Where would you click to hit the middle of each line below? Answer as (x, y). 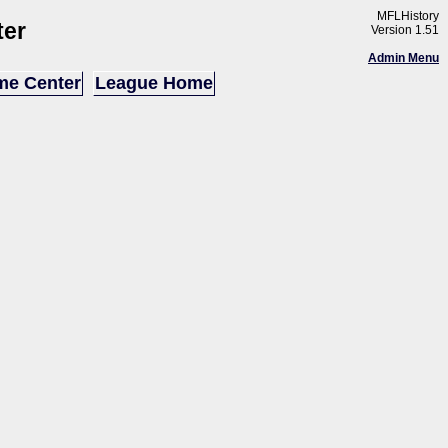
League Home (154, 83)
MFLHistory (408, 16)
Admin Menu (403, 58)
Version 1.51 (405, 30)
